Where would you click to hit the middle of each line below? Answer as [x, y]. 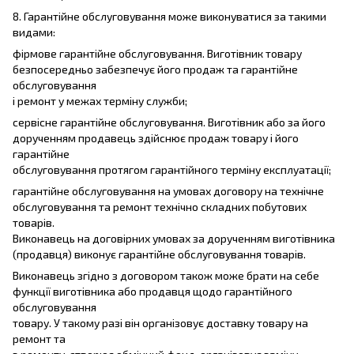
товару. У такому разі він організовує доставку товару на [160, 322]
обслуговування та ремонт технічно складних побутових [160, 206]
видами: [34, 32]
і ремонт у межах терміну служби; [100, 100]
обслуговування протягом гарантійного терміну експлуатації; [172, 169]
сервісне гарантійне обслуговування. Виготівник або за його [169, 122]
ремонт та [39, 338]
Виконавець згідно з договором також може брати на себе [166, 275]
